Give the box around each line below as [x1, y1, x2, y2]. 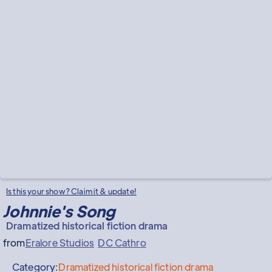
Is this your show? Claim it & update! [6, 186, 137, 196]
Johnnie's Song [3, 201, 115, 221]
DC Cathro [98, 236, 146, 249]
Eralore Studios [25, 236, 95, 249]
